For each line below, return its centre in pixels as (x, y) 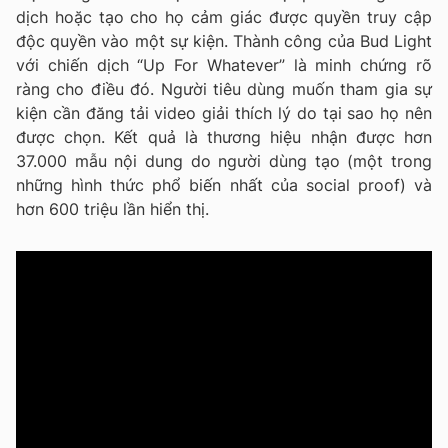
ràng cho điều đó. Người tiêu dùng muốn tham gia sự (224, 88)
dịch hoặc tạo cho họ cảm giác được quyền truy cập (224, 16)
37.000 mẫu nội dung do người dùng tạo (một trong (224, 160)
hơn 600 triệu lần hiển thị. (112, 208)
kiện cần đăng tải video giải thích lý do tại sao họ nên (224, 112)
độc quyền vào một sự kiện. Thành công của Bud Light (224, 40)
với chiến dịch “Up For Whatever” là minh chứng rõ (224, 64)
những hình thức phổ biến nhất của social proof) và (224, 184)
